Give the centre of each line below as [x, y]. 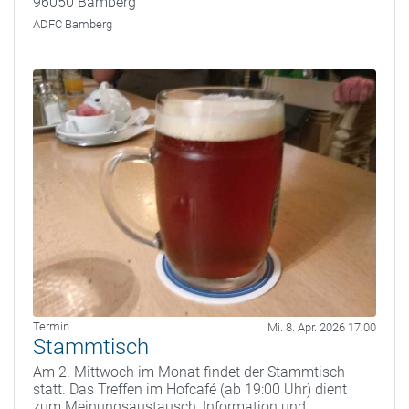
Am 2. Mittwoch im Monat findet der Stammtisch [189, 372]
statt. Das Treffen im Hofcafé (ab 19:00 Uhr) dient [190, 390]
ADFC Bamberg [73, 24]
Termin [51, 327]
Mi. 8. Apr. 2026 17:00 [322, 328]
